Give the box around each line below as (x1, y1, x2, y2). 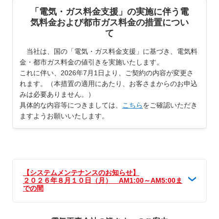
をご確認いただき (143, 101, 197, 109)
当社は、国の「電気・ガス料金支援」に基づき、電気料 (20, 47, 197, 55)
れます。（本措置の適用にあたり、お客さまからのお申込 (20, 79, 197, 88)
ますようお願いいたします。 (20, 111, 109, 120)
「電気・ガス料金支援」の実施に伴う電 (30, 6, 189, 17)
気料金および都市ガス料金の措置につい (30, 17, 189, 27)
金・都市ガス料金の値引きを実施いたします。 (20, 58, 163, 66)
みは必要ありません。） (20, 90, 95, 98)
